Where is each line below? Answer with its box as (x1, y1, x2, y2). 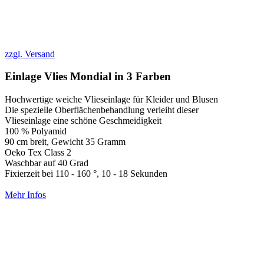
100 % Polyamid (5, 126, 67, 137)
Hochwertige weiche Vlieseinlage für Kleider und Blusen (5, 94, 218, 105)
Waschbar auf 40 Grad (5, 158, 88, 169)
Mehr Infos (5, 190, 46, 200)
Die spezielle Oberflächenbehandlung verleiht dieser (5, 105, 199, 115)
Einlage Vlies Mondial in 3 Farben (5, 70, 171, 83)
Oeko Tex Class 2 (5, 147, 71, 158)
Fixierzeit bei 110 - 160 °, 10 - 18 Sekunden (5, 169, 167, 179)
